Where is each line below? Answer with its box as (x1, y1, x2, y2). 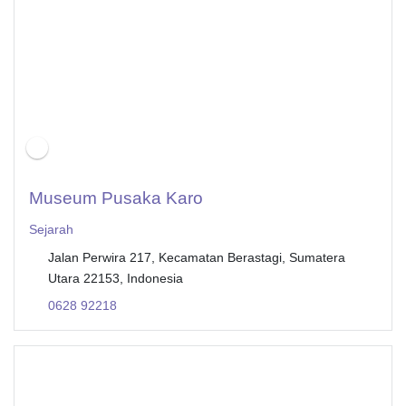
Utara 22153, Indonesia (47, 270, 183, 285)
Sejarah (29, 221, 73, 237)
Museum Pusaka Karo (29, 188, 203, 208)
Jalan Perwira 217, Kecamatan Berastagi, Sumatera (47, 249, 345, 265)
